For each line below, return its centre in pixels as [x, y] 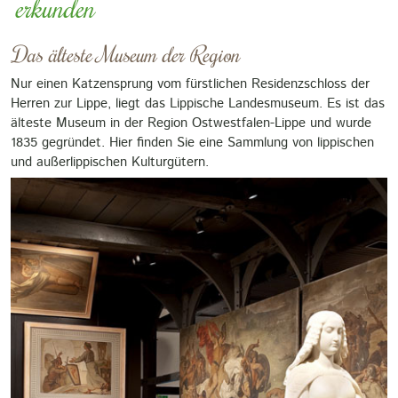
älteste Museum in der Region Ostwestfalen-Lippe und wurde [191, 123]
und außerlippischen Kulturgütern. [110, 162]
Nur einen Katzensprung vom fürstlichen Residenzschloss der [190, 84]
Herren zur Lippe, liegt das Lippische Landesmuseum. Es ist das [198, 103]
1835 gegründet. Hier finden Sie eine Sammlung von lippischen [192, 142]
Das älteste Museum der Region [125, 53]
